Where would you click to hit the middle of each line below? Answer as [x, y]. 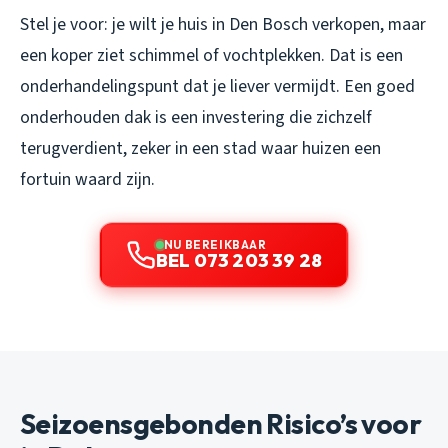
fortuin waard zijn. [87, 179]
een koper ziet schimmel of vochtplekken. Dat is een [211, 55]
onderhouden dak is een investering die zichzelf [196, 117]
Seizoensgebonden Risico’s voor [221, 423]
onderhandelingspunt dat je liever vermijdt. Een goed [217, 86]
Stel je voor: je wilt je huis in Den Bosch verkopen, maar [223, 24]
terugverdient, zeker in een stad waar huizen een [200, 148]
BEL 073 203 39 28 [239, 260]
